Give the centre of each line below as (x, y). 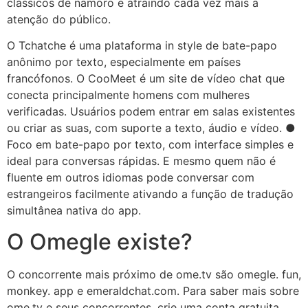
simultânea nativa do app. (74, 211)
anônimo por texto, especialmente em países (124, 62)
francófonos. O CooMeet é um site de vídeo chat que (146, 79)
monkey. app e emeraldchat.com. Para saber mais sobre (153, 290)
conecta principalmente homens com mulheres (128, 95)
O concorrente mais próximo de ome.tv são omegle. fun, (154, 274)
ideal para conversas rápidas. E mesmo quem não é (141, 161)
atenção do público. (59, 19)
